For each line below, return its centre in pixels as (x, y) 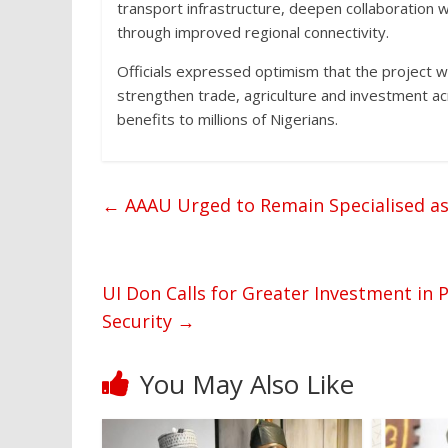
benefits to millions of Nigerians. (227, 119)
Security (139, 321)
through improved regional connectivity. (253, 32)
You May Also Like (247, 384)
